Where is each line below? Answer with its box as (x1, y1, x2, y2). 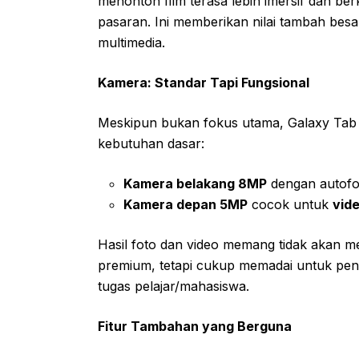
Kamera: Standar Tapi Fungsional (98, 74, 309, 91)
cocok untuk (248, 196, 333, 212)
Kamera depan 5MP (123, 196, 248, 212)
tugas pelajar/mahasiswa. (98, 277, 249, 294)
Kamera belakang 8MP (123, 175, 267, 192)
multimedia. (98, 34, 165, 50)
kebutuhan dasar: (98, 135, 204, 151)
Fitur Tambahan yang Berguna (98, 317, 292, 334)
